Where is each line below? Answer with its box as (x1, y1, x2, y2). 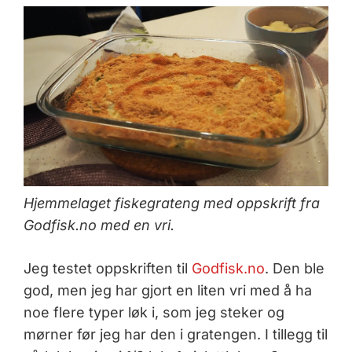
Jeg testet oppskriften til (24, 260, 192, 277)
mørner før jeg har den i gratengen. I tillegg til (24, 326, 328, 343)
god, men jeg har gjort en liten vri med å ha (24, 282, 312, 299)
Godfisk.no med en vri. (24, 217, 174, 234)
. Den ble (264, 260, 324, 277)
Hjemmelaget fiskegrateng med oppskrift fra (24, 195, 320, 212)
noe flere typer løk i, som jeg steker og (24, 304, 284, 321)
